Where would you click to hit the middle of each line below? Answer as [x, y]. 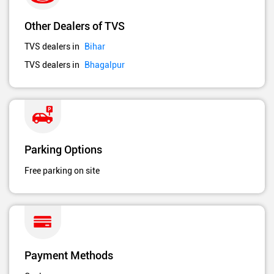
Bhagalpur [105, 65]
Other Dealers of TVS [75, 25]
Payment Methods [69, 255]
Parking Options [63, 149]
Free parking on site [62, 171]
